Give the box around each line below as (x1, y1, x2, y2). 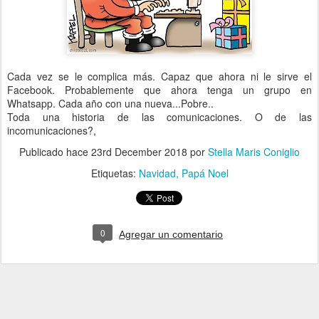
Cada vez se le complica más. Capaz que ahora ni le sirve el (7, 69, 312, 83)
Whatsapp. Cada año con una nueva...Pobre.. (7, 96, 214, 110)
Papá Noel (181, 166, 229, 180)
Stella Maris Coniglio (208, 145, 300, 159)
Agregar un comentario (119, 229, 223, 240)
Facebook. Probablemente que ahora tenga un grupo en (7, 83, 312, 97)
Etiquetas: (90, 166, 139, 180)
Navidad (138, 166, 176, 180)
